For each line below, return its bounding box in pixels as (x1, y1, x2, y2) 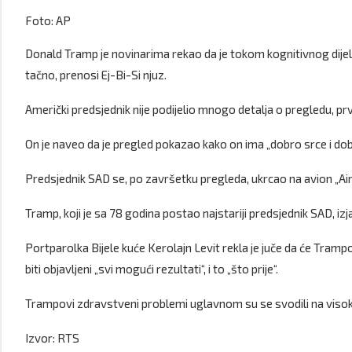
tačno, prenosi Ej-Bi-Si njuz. (25, 68, 167, 82)
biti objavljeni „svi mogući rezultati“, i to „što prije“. (25, 262, 278, 276)
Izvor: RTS (25, 331, 79, 345)
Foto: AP (25, 13, 71, 27)
